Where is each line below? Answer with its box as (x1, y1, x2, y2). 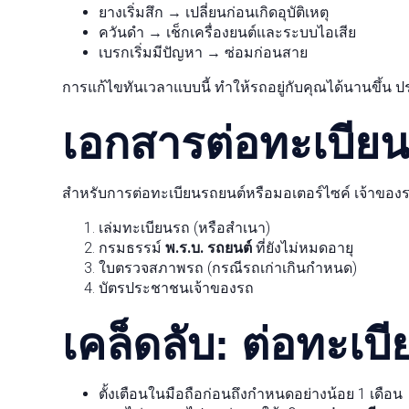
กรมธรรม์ (98, 239, 165, 257)
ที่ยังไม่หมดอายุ (251, 239, 353, 257)
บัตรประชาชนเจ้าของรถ (98, 279, 254, 297)
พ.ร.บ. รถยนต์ (164, 239, 252, 257)
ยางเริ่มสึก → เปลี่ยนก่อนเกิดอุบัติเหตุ (98, 4, 329, 21)
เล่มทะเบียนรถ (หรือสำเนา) (98, 219, 270, 236)
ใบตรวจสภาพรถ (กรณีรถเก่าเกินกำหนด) (98, 259, 357, 277)
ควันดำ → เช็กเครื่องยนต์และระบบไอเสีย (98, 24, 356, 41)
